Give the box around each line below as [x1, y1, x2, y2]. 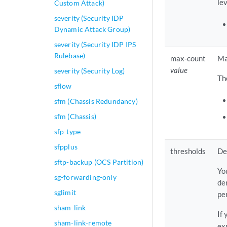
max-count [170, 54, 206, 63]
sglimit [54, 188, 76, 197]
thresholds [170, 146, 206, 156]
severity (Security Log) [54, 66, 125, 75]
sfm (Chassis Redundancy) [54, 97, 138, 105]
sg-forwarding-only [54, 173, 117, 181]
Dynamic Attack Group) [54, 25, 131, 33]
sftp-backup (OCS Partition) [54, 158, 144, 166]
